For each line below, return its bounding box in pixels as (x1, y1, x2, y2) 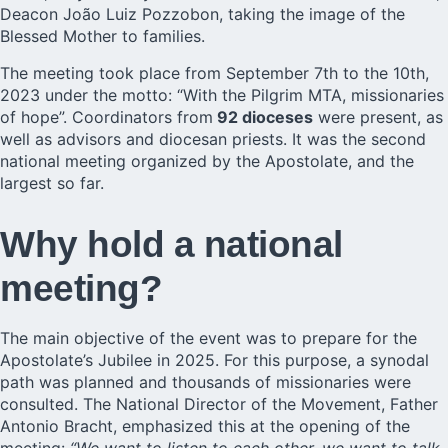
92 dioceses (213, 106, 313, 127)
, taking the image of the (219, 4, 405, 25)
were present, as (313, 106, 443, 127)
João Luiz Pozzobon (63, 4, 219, 25)
